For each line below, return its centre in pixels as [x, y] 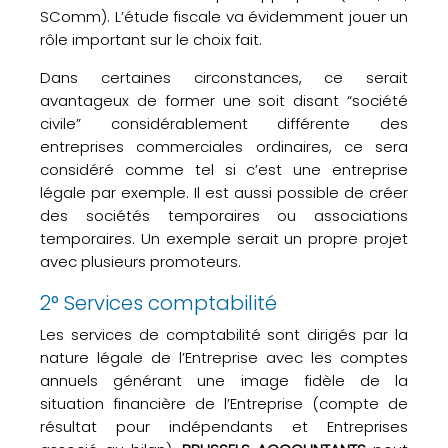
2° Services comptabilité [158, 303]
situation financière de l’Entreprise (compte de [224, 403]
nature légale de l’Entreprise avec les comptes [224, 357]
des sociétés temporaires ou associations [224, 215]
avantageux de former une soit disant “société [224, 100]
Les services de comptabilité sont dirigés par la [224, 334]
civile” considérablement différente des [224, 123]
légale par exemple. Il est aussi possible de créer [224, 192]
